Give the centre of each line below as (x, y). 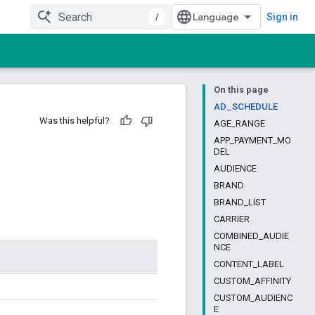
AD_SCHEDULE (246, 107)
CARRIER (232, 219)
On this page (241, 90)
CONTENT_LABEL (249, 264)
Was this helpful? (75, 121)
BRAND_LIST (240, 202)
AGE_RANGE (239, 123)
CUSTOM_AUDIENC (253, 298)
